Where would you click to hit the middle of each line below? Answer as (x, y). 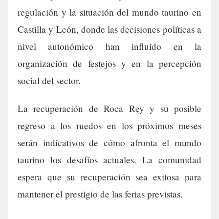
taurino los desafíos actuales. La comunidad (109, 160)
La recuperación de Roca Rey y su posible (109, 109)
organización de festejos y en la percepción (109, 64)
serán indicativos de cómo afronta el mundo (109, 143)
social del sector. (49, 81)
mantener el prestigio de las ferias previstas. (100, 194)
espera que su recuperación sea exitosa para (109, 177)
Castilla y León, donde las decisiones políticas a (109, 29)
